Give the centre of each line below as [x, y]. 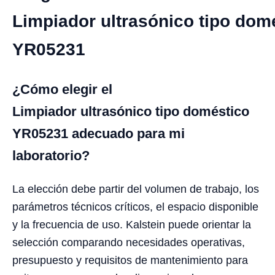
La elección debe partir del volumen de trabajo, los [136, 189]
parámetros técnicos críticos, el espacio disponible [135, 207]
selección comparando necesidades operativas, [129, 242]
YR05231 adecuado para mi [99, 133]
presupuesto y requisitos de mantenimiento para [130, 260]
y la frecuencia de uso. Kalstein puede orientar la [132, 224]
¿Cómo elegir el [62, 89]
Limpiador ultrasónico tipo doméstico [133, 111]
